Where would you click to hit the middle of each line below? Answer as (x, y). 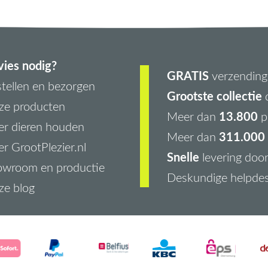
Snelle (183, 156)
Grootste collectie (214, 95)
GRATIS (188, 75)
